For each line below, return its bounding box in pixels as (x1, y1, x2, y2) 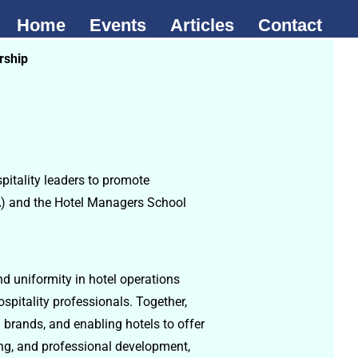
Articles (170, 15, 234, 35)
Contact (258, 15, 322, 35)
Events (89, 15, 146, 35)
